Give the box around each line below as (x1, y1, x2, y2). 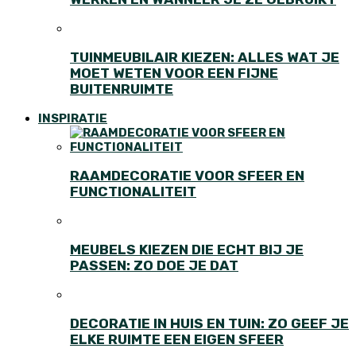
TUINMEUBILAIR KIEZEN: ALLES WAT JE (70, 49, 339, 66)
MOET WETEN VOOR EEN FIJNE (70, 65, 278, 82)
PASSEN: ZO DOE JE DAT (70, 257, 238, 274)
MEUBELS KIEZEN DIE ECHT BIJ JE (70, 242, 304, 258)
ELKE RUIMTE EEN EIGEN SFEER (70, 331, 284, 348)
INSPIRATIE (38, 110, 107, 126)
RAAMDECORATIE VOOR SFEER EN (70, 168, 304, 184)
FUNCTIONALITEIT (70, 184, 196, 200)
